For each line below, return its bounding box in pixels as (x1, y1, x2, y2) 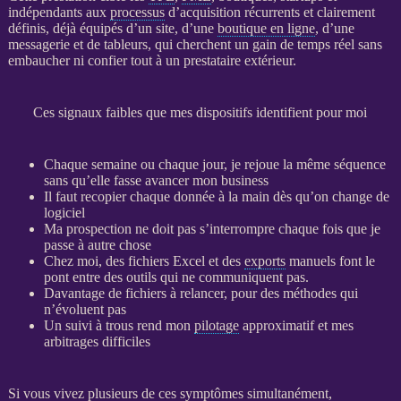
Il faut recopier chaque (43, 188, 174, 204)
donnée (173, 188, 215, 204)
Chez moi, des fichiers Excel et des (43, 252, 244, 269)
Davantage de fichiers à (43, 285, 180, 301)
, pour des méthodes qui (223, 285, 358, 301)
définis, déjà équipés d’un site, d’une (7, 20, 218, 36)
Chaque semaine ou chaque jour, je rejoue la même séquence (43, 156, 386, 172)
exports (243, 252, 286, 269)
